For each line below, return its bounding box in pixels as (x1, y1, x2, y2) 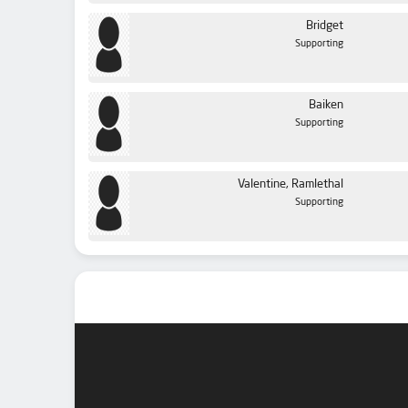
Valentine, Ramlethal (238, 178, 343, 191)
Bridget (306, 20, 343, 33)
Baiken (309, 99, 343, 112)
